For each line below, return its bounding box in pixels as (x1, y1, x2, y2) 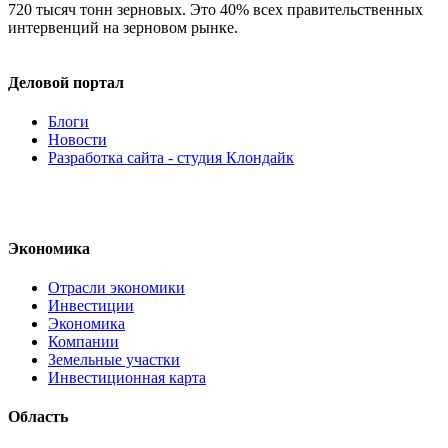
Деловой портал (8, 74, 124, 92)
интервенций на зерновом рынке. (8, 18, 238, 36)
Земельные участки (48, 350, 180, 368)
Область (8, 408, 68, 426)
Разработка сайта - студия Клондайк (48, 149, 294, 167)
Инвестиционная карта (48, 368, 206, 386)
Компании (48, 332, 119, 350)
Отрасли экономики (48, 278, 185, 296)
